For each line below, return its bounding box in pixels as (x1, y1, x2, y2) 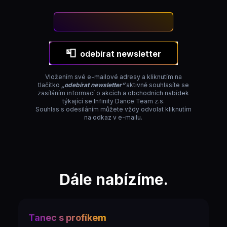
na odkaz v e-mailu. (84, 113, 143, 121)
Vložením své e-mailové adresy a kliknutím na (45, 73, 182, 81)
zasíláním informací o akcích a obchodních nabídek (37, 89, 190, 97)
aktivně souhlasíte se (126, 81, 189, 89)
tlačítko (37, 81, 60, 89)
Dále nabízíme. (59, 170, 168, 188)
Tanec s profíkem (28, 212, 106, 223)
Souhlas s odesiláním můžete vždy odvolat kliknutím (35, 105, 192, 113)
